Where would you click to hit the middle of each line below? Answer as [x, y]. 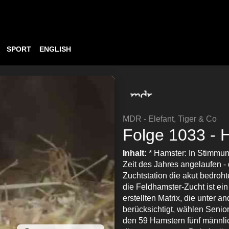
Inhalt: [136, 153]
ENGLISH [55, 49]
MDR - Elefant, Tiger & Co [170, 119]
